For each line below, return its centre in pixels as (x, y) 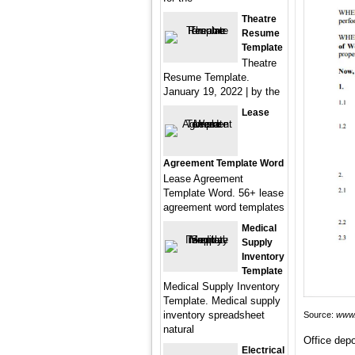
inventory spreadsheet (214, 315)
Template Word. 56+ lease (223, 193)
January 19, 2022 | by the (221, 92)
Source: (320, 315)
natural (179, 329)
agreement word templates (224, 207)
